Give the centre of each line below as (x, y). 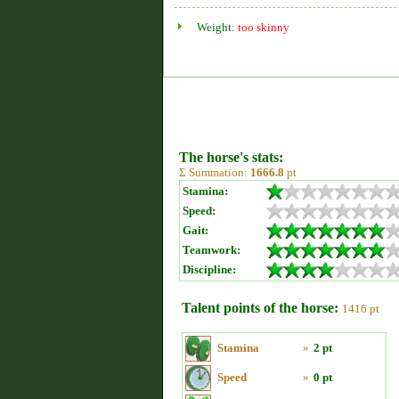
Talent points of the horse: (260, 308)
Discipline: (209, 269)
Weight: (217, 27)
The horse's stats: (231, 157)
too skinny (264, 27)
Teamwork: (212, 250)
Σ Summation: (215, 172)
